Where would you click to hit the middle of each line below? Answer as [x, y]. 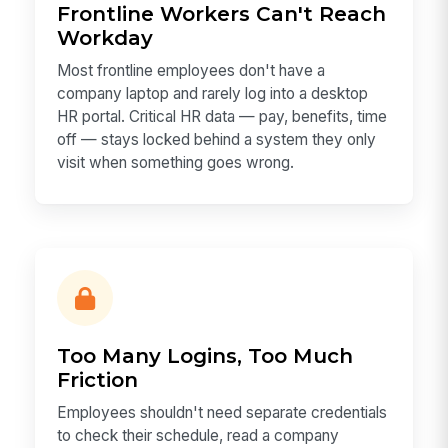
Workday [105, 37]
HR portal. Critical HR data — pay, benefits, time [222, 116]
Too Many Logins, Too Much [205, 356]
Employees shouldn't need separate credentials [222, 412]
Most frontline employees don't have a [191, 70]
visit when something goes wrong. [176, 162]
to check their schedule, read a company [198, 435]
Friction [98, 380]
